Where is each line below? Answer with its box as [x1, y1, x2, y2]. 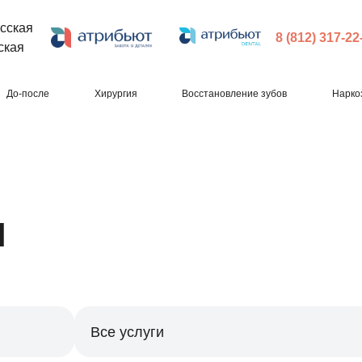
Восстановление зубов [182, 88, 288, 99]
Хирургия [94, 88, 137, 99]
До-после [6, 88, 49, 99]
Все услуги [90, 323, 164, 340]
